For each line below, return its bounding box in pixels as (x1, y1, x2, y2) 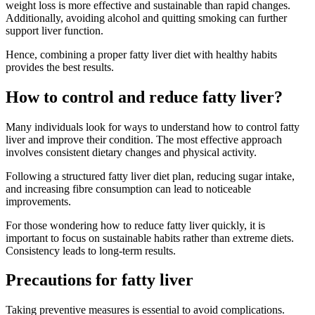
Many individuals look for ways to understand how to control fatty (6, 120, 300, 133)
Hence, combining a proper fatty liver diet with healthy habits (6, 48, 277, 60)
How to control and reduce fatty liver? (6, 87, 283, 106)
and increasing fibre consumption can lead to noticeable (6, 182, 251, 195)
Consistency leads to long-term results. (6, 244, 176, 257)
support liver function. (6, 24, 103, 37)
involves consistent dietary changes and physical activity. (6, 146, 257, 158)
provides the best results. (6, 60, 114, 73)
